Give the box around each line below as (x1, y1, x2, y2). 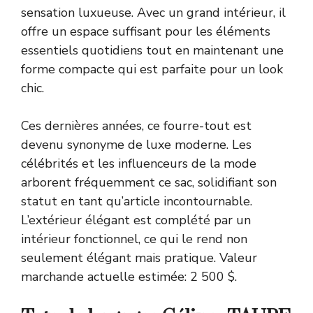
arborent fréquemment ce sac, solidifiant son (21, 173, 277, 191)
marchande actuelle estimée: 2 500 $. (21, 268, 237, 285)
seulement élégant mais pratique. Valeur (21, 249, 257, 266)
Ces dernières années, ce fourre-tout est (21, 117, 252, 134)
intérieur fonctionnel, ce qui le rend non (21, 230, 247, 247)
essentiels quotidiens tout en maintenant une (21, 41, 284, 59)
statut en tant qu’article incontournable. (21, 192, 252, 210)
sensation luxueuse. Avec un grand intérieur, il (21, 3, 286, 21)
